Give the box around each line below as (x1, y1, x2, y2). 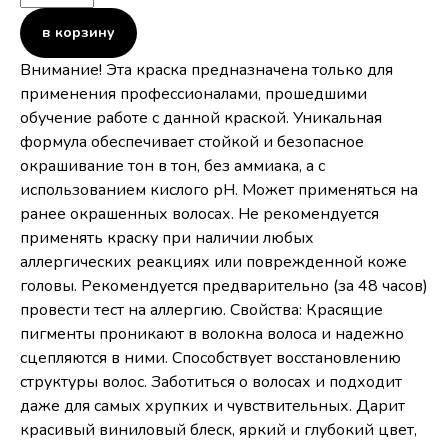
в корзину (42, 23, 115, 42)
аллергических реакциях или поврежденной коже (20, 251, 407, 273)
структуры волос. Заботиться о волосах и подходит (20, 371, 402, 393)
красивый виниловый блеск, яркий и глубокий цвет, (20, 419, 417, 441)
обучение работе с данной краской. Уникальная (20, 107, 382, 129)
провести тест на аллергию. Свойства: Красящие (20, 299, 383, 321)
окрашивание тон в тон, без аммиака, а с (20, 155, 325, 177)
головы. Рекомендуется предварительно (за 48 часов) (20, 275, 428, 297)
